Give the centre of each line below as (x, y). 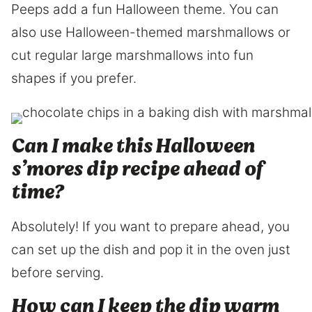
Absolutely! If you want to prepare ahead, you (150, 226)
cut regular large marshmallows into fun (132, 55)
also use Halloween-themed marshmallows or (151, 32)
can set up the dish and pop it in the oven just (151, 249)
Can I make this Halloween (133, 146)
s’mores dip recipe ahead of (137, 169)
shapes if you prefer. (74, 78)
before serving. (57, 272)
